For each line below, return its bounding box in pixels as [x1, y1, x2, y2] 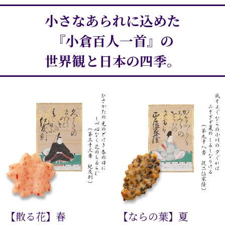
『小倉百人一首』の [51, 31, 174, 51]
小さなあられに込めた [45, 11, 180, 31]
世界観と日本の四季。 [45, 51, 180, 71]
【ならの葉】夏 [118, 209, 189, 224]
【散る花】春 [6, 209, 66, 224]
